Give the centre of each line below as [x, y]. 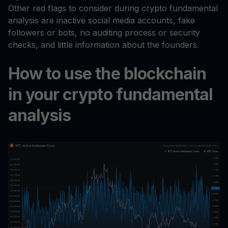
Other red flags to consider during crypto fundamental [113, 8]
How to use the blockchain [107, 74]
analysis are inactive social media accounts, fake [102, 21]
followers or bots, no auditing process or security [104, 33]
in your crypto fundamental [111, 95]
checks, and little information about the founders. [105, 45]
